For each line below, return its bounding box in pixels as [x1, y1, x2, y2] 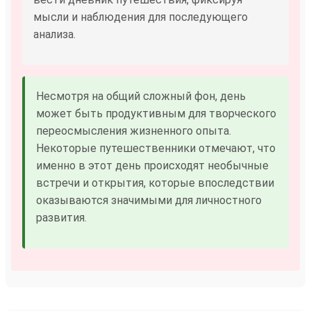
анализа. [33, 27, 76, 41]
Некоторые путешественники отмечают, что [36, 141, 276, 155]
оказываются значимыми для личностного [36, 193, 262, 207]
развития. [36, 210, 87, 224]
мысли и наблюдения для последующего [33, 10, 248, 24]
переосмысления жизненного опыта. [36, 124, 231, 137]
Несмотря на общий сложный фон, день [36, 89, 246, 103]
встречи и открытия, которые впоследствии [36, 176, 274, 190]
